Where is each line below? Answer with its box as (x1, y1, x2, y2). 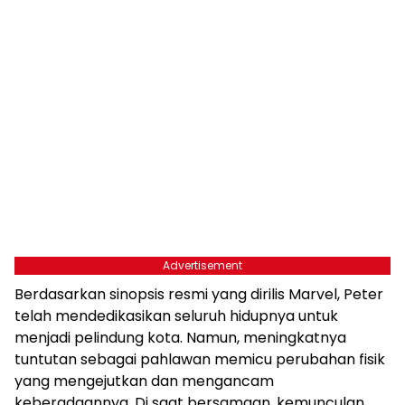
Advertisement (163, 257, 242, 273)
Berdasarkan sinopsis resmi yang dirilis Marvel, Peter (14, 283, 383, 305)
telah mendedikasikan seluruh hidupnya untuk (14, 305, 338, 326)
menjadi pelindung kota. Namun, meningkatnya (14, 326, 346, 348)
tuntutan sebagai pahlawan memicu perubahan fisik (14, 348, 385, 370)
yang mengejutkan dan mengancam (14, 370, 274, 391)
